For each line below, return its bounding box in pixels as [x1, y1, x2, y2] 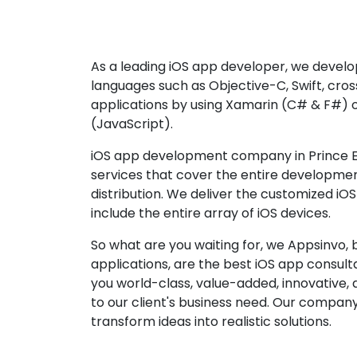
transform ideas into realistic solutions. [91, 312, 331, 331]
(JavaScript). [91, 115, 173, 134]
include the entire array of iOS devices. [91, 204, 331, 223]
